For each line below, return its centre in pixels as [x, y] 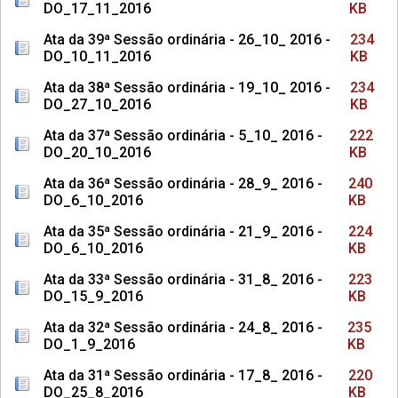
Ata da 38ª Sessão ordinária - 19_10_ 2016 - [187, 88]
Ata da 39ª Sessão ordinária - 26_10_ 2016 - [187, 40]
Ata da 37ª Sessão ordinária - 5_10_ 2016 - [183, 135]
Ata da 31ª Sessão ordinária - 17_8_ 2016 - [183, 375]
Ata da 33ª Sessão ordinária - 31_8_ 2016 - [183, 279]
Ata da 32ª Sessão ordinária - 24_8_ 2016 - [183, 327]
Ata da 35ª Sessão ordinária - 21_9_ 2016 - [183, 231]
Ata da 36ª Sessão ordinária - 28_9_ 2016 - [183, 183]
